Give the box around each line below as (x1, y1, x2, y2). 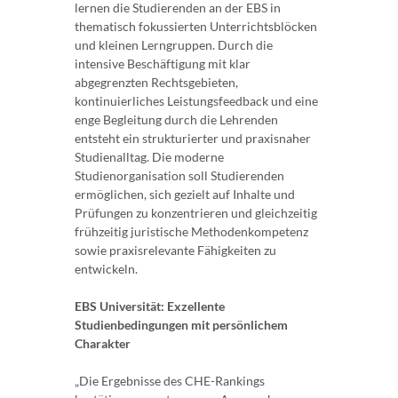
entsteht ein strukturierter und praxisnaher (75, 131, 311, 147)
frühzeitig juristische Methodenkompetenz (75, 224, 308, 240)
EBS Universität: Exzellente (75, 298, 225, 314)
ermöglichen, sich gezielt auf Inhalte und (75, 187, 295, 203)
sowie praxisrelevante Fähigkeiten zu (75, 243, 276, 259)
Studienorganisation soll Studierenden (75, 168, 284, 184)
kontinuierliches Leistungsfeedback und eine (75, 93, 318, 109)
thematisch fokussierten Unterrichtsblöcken (75, 19, 317, 35)
